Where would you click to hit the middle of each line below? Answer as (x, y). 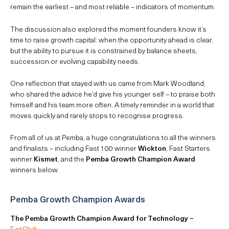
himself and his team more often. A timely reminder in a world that (112, 104)
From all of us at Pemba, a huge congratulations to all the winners (113, 138)
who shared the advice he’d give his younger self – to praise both (113, 94)
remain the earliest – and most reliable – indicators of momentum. (113, 7)
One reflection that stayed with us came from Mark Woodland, (108, 83)
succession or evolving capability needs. (75, 61)
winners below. (35, 170)
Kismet (46, 159)
